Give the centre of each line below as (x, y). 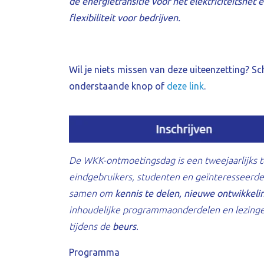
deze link (185, 86)
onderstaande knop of (118, 86)
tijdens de (91, 226)
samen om (92, 193)
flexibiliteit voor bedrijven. (125, 18)
